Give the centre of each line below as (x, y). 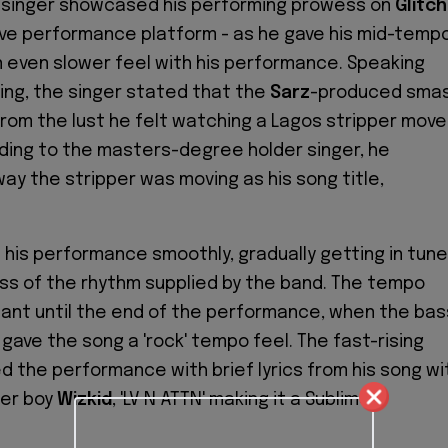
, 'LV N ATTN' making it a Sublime (241, 400)
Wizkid (82, 400)
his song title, (324, 179)
